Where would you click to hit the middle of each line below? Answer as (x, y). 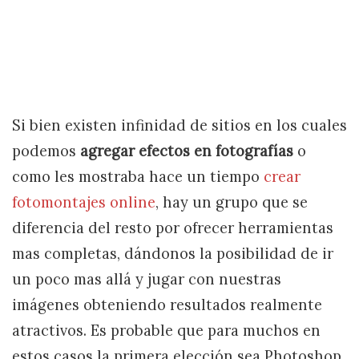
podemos (46, 151)
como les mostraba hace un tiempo (138, 177)
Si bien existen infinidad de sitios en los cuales (179, 125)
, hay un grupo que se (232, 202)
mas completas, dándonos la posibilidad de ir (173, 254)
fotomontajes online (84, 202)
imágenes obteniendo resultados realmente (167, 305)
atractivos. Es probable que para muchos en (166, 331)
